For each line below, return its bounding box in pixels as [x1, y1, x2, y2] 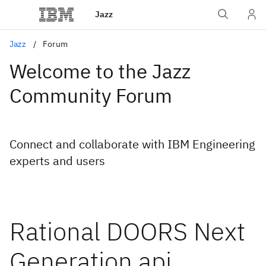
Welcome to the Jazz [9, 58, 191, 84]
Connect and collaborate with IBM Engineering [9, 136, 255, 152]
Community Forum [9, 83, 172, 108]
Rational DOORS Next [9, 215, 245, 248]
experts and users [9, 153, 105, 169]
